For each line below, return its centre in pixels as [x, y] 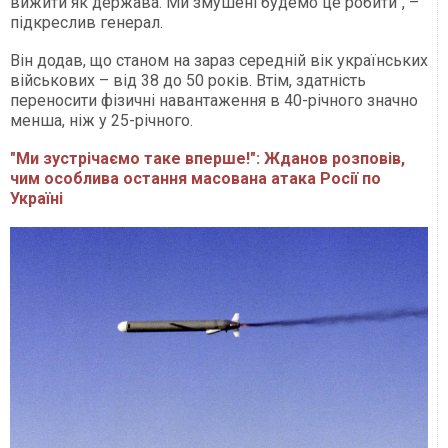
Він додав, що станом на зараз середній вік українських [219, 60]
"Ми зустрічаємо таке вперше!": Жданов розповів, [207, 158]
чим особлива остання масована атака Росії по [195, 178]
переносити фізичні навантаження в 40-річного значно [214, 100]
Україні [38, 198]
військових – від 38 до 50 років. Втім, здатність [188, 80]
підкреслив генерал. [86, 22]
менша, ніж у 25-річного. [101, 120]
